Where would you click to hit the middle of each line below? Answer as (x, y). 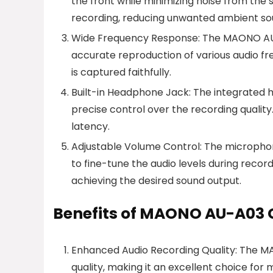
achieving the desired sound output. (156, 180)
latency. (90, 126)
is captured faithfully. (121, 72)
